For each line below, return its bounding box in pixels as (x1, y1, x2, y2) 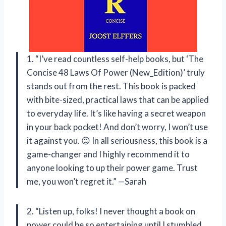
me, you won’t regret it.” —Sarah (27, 176, 146, 187)
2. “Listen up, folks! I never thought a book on (27, 206, 195, 217)
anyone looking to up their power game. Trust (27, 162, 198, 174)
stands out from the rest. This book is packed (27, 81, 196, 92)
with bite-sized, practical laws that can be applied (27, 94, 209, 105)
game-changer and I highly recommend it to (27, 149, 190, 160)
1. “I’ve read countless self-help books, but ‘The (27, 53, 203, 65)
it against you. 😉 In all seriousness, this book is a (27, 135, 207, 146)
